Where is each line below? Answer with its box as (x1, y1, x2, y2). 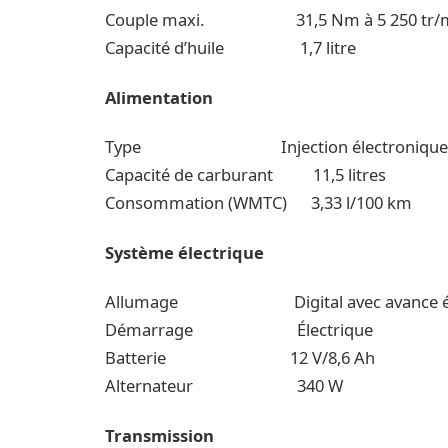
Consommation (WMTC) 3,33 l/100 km (105, 191, 413, 215)
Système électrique (105, 240, 265, 264)
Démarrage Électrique (105, 318, 374, 342)
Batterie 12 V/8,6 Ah (105, 346, 376, 370)
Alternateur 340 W (105, 374, 344, 398)
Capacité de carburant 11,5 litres (105, 163, 387, 187)
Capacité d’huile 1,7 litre (105, 36, 357, 60)
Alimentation (105, 85, 214, 109)
